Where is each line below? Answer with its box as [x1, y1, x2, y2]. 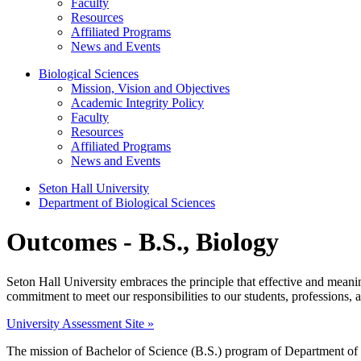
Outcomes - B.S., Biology [6, 227, 279, 257]
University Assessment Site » [6, 316, 154, 330]
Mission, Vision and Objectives [71, 81, 230, 95]
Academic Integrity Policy [71, 96, 204, 110]
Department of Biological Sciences [39, 196, 215, 210]
